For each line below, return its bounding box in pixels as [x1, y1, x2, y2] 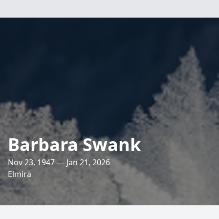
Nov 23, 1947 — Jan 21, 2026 [8, 157, 110, 168]
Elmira [8, 169, 31, 179]
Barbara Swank [8, 132, 141, 156]
